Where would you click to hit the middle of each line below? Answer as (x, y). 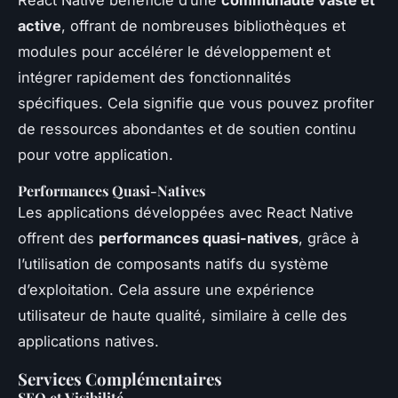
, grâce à (329, 238)
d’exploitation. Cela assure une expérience (166, 289)
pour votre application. (96, 154)
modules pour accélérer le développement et (174, 51)
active (40, 25)
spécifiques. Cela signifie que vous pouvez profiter (196, 103)
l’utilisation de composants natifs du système (173, 263)
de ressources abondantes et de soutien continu (187, 128)
